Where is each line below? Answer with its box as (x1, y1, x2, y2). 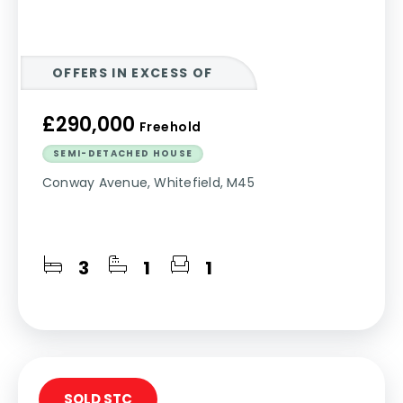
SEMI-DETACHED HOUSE (53, 147, 193, 160)
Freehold (139, 118, 201, 136)
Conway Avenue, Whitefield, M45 (42, 174, 255, 192)
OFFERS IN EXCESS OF (52, 64, 213, 82)
